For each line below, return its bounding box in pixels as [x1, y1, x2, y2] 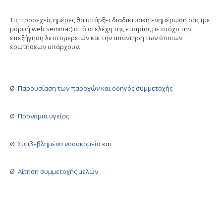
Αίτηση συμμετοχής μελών [18, 167, 98, 176]
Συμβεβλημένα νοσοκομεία [18, 139, 101, 149]
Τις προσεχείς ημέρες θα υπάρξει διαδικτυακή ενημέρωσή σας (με [10, 15, 212, 25]
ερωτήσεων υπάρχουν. [10, 42, 82, 52]
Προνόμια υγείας [18, 111, 69, 121]
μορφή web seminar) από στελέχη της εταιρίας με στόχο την [10, 24, 191, 34]
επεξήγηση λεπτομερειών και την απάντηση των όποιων [10, 33, 182, 43]
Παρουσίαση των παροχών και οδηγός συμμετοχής [18, 84, 172, 93]
